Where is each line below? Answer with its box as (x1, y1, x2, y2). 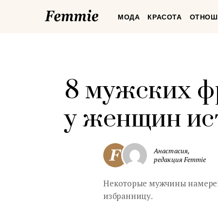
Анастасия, (154, 146, 190, 155)
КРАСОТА (147, 13, 182, 21)
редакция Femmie (154, 155, 206, 164)
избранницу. (103, 190, 153, 201)
